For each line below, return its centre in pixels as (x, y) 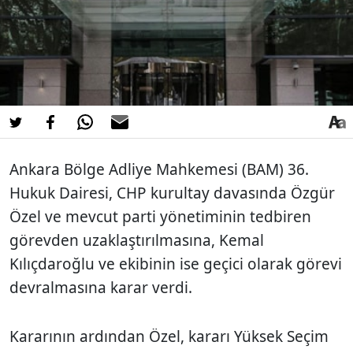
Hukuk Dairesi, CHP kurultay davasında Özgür (172, 193)
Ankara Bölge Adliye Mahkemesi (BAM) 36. (159, 169)
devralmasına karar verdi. (101, 287)
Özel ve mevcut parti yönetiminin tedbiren (160, 216)
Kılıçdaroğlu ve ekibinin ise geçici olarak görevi (176, 264)
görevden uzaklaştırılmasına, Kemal (137, 240)
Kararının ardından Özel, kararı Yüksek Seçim (169, 336)
